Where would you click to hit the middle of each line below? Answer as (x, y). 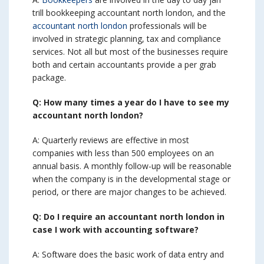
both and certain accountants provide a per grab (124, 65)
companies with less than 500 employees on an (123, 153)
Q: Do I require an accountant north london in (128, 217)
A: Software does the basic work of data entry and (128, 255)
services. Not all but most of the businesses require (130, 52)
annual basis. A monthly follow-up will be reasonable (132, 166)
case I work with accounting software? (115, 230)
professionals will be (167, 26)
